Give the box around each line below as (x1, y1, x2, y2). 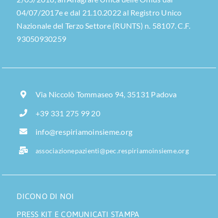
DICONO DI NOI (17, 191, 74, 200)
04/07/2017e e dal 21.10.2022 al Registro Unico (17, 8, 182, 18)
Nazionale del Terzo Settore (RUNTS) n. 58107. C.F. (17, 21, 191, 31)
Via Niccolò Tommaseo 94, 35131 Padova (35, 90, 177, 99)
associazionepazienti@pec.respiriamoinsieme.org (35, 146, 189, 155)
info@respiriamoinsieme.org (35, 127, 133, 136)
